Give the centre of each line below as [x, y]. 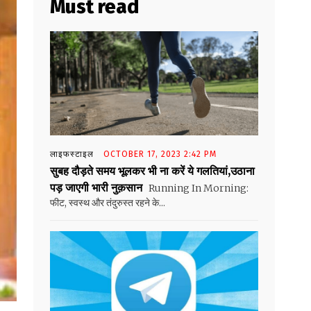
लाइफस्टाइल [72, 154]
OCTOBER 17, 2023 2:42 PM [160, 154]
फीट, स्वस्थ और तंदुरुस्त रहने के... [108, 203]
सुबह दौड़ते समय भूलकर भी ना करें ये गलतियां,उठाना [152, 171]
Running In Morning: [197, 188]
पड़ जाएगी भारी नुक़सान [96, 188]
